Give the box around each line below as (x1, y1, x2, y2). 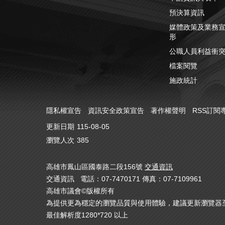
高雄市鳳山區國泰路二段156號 (46, 163, 145, 171)
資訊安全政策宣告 (88, 106, 144, 115)
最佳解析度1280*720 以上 (46, 211, 128, 219)
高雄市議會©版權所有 (46, 187, 115, 195)
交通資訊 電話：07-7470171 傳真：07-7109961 (46, 175, 202, 183)
